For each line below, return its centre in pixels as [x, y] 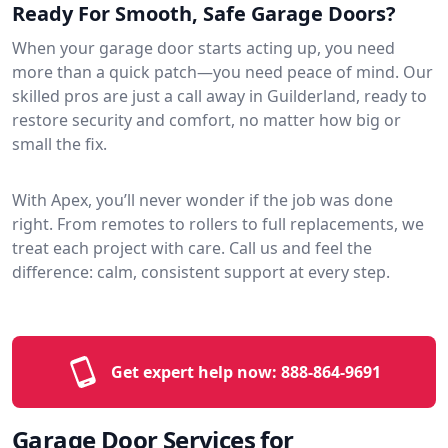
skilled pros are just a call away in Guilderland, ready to [219, 95]
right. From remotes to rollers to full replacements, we [218, 223]
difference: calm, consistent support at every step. [201, 271]
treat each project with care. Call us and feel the [192, 247]
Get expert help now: [194, 371]
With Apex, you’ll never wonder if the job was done [202, 199]
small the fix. [59, 143]
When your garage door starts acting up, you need [203, 47]
